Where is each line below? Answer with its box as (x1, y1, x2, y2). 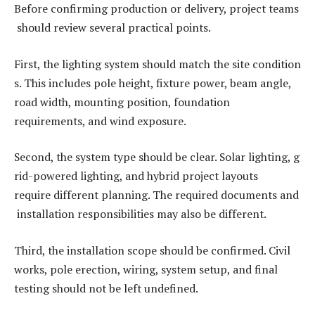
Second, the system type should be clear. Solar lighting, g (14, 149, 300, 165)
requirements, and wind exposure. (14, 112, 186, 129)
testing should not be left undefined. (14, 280, 198, 296)
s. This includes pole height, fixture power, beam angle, (14, 75, 291, 91)
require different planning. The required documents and (14, 187, 299, 203)
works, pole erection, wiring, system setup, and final (14, 261, 278, 277)
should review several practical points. (14, 20, 211, 36)
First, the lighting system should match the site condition (14, 56, 301, 72)
